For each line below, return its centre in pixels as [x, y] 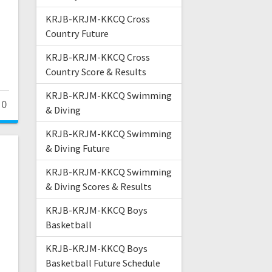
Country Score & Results [96, 72]
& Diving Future [77, 148]
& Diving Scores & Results [98, 187]
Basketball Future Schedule [103, 263]
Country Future [77, 34]
